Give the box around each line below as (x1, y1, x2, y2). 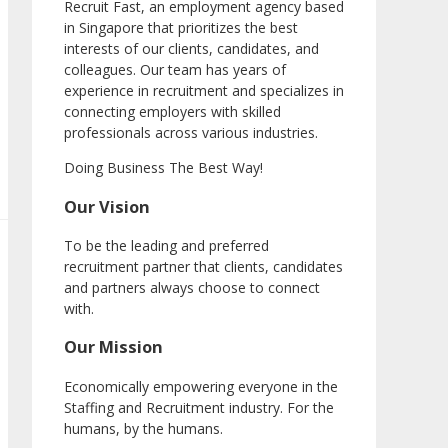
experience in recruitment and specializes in (64, 81, 344, 101)
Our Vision (64, 195, 150, 218)
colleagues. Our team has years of (64, 60, 286, 80)
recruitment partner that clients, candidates (64, 256, 343, 276)
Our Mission (64, 336, 163, 359)
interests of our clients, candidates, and (64, 39, 319, 59)
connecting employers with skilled (64, 102, 281, 122)
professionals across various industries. (64, 123, 318, 143)
